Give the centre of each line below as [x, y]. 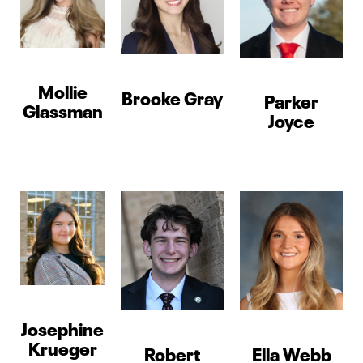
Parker [291, 99]
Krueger [62, 347]
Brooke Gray [172, 97]
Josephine [62, 328]
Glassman [62, 110]
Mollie [62, 90]
